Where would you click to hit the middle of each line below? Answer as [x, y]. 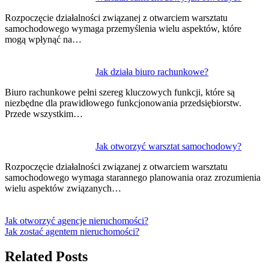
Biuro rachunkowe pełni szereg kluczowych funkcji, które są [120, 92]
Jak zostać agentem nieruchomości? [72, 231]
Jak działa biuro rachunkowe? [152, 71]
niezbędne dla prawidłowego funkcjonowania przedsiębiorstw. [123, 103]
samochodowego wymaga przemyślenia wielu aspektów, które [123, 28]
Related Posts [46, 257]
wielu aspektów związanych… [63, 188]
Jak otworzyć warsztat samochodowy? [169, 146]
